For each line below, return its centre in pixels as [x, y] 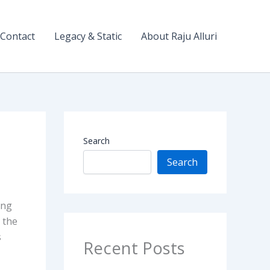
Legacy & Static [88, 36]
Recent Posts [134, 248]
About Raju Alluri [179, 36]
